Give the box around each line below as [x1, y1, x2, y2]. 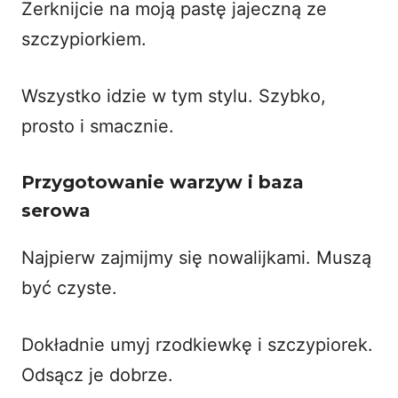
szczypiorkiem [21, 28, 141, 50]
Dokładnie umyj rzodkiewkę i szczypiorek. [21, 333, 373, 355]
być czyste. [21, 276, 117, 298]
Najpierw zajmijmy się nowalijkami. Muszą [21, 246, 371, 268]
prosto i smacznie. [21, 115, 174, 137]
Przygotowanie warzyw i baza [21, 171, 304, 193]
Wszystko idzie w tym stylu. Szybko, [21, 84, 326, 107]
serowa [21, 199, 91, 221]
